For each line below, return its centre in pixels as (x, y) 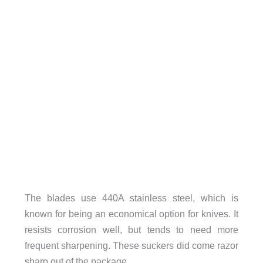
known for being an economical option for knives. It (131, 213)
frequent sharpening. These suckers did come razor (131, 245)
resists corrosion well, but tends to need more (131, 229)
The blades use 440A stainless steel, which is (131, 198)
